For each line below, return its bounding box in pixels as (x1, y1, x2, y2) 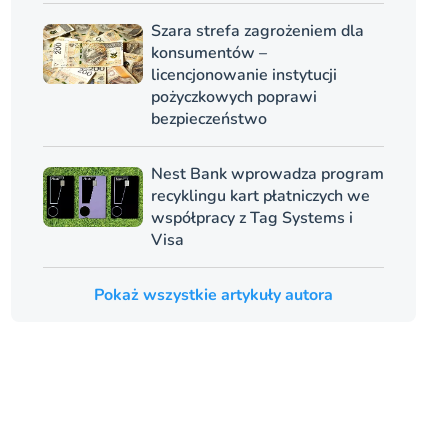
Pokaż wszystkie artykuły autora (93, 284, 333, 307)
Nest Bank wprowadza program (150, 163, 384, 186)
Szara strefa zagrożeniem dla (150, 20, 364, 43)
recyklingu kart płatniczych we (150, 185, 370, 208)
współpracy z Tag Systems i (150, 207, 353, 230)
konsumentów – (150, 42, 267, 65)
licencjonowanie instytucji (150, 64, 337, 87)
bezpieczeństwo (150, 108, 271, 131)
